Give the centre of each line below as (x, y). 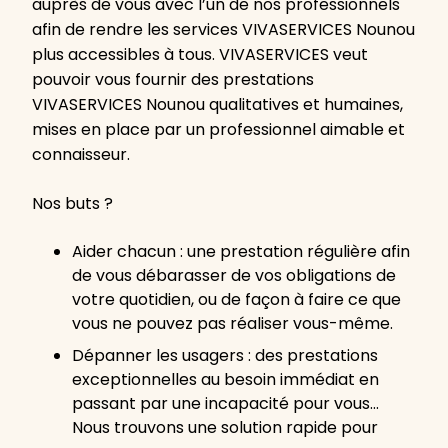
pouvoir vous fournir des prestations (173, 80)
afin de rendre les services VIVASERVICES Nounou (223, 30)
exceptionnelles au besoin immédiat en (225, 380)
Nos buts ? (72, 204)
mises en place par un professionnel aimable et (218, 130)
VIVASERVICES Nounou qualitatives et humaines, (217, 105)
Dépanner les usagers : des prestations (225, 356)
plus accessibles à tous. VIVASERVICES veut (200, 55)
